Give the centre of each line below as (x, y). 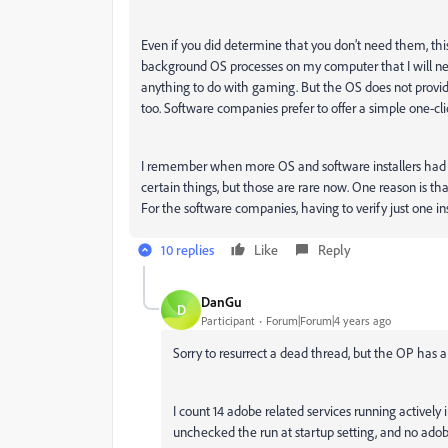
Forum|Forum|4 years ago (328, 320)
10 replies (187, 249)
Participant (228, 320)
